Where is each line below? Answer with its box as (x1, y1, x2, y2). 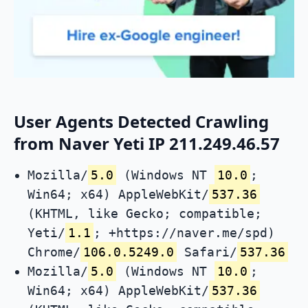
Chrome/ (27, 245, 80, 260)
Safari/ (177, 245, 237, 260)
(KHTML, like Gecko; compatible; (27, 206, 262, 221)
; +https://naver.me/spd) (93, 225, 275, 241)
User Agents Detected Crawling (14, 110, 269, 133)
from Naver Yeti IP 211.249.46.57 (14, 132, 280, 155)
